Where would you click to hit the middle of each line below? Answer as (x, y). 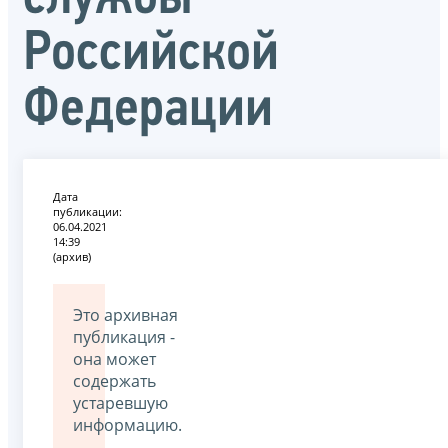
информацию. (127, 424)
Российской (151, 54)
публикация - (124, 336)
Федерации (148, 110)
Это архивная (125, 314)
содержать (114, 380)
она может (114, 358)
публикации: (87, 211)
